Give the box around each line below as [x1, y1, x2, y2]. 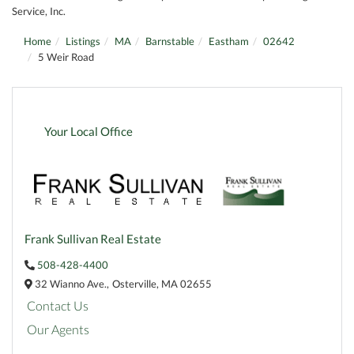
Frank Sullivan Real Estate [24, 232, 161, 246]
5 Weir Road [38, 51, 94, 64]
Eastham [209, 35, 249, 48]
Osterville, [112, 277, 161, 290]
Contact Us [27, 297, 89, 313]
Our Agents [27, 321, 90, 337]
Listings [66, 35, 100, 48]
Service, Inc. [12, 5, 66, 18]
